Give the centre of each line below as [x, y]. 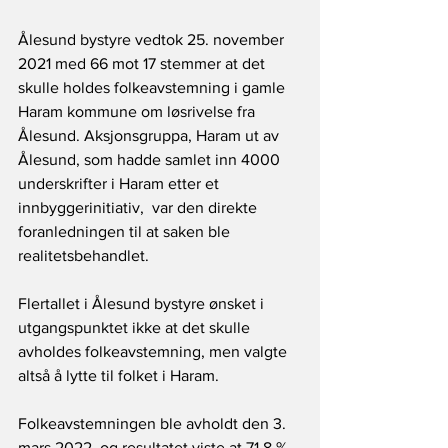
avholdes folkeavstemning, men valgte [154, 352]
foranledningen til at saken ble [126, 232]
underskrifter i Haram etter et [120, 184]
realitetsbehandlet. [85, 256]
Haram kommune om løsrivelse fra [138, 112]
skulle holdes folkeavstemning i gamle [153, 88]
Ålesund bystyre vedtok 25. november [153, 40]
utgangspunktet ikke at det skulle [136, 328]
